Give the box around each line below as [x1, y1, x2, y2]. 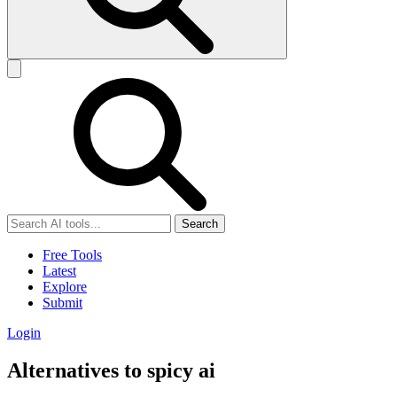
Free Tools [43, 247, 102, 263]
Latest [43, 263, 76, 279]
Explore [43, 279, 87, 295]
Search [182, 217, 218, 231]
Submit [43, 295, 82, 311]
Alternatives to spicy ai [7, 359, 215, 383]
